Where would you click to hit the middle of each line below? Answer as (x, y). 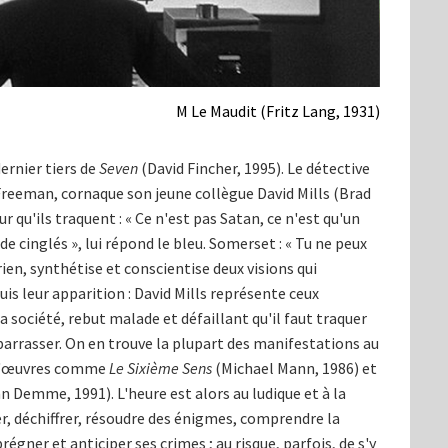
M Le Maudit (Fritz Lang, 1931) (277, 111)
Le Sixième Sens (160, 368)
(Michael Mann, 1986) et (294, 368)
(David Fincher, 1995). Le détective (254, 168)
